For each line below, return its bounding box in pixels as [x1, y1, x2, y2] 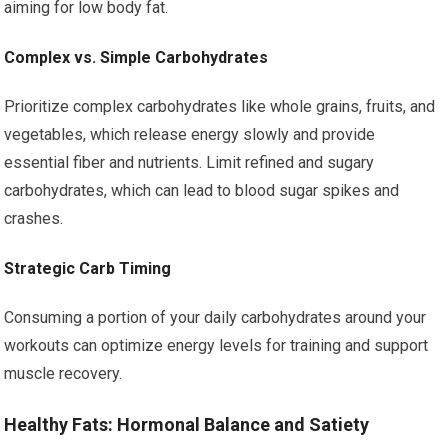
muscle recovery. [4, 364, 123, 383]
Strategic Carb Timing [4, 259, 172, 278]
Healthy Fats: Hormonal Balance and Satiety [4, 414, 370, 435]
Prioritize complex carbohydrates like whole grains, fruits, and [4, 97, 436, 116]
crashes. [4, 209, 64, 228]
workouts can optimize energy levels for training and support [4, 336, 429, 355]
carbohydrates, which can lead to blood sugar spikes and [4, 181, 400, 200]
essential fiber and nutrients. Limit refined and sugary [4, 153, 375, 172]
